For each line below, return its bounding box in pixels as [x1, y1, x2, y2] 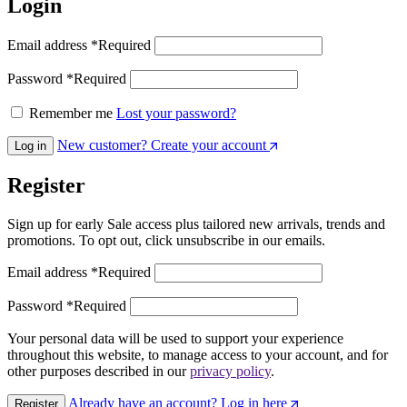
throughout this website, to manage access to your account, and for [7, 346, 388, 362]
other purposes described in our [7, 362, 190, 379]
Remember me [29, 104, 113, 121]
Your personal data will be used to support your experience [7, 330, 343, 346]
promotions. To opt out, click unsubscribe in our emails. [7, 232, 325, 248]
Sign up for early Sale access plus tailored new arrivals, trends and [7, 215, 385, 232]
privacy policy [190, 362, 271, 379]
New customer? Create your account [57, 136, 266, 153]
